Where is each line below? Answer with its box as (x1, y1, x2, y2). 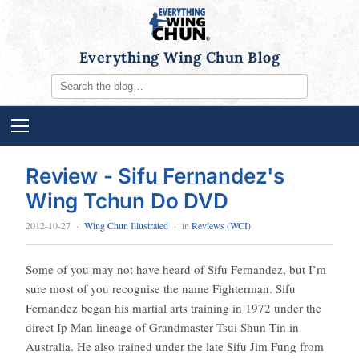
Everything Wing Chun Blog (79, 48, 280, 67)
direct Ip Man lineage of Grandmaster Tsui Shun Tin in (26, 319, 299, 335)
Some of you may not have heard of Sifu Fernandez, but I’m (26, 261, 326, 277)
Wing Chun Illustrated (84, 219, 168, 232)
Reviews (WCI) (192, 219, 251, 232)
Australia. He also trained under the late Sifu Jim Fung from (26, 338, 324, 354)
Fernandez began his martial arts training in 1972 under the (26, 300, 321, 316)
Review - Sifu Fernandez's (26, 163, 284, 188)
